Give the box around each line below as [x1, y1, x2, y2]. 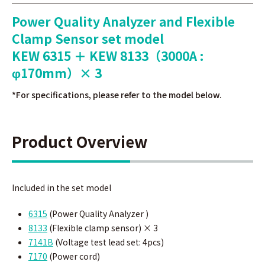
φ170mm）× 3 [12, 64, 102, 82]
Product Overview [12, 130, 147, 152]
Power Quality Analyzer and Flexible [12, 12, 235, 30]
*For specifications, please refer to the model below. [12, 89, 222, 101]
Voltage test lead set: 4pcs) [58, 236, 164, 248]
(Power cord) [47, 250, 100, 262]
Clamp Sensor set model [12, 30, 164, 47]
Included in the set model [12, 182, 111, 193]
